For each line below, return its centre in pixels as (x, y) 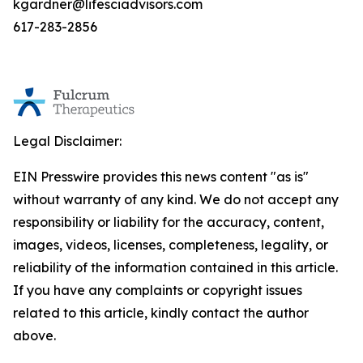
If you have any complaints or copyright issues (158, 290)
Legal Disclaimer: (67, 141)
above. (34, 335)
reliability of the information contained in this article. (175, 267)
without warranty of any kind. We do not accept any (176, 199)
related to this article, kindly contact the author (161, 313)
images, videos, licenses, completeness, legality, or (171, 245)
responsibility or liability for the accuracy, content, (169, 222)
